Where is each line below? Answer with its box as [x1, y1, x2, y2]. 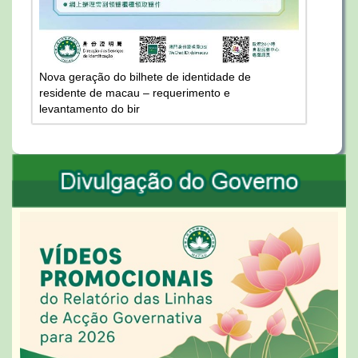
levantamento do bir [39, 101, 140, 115]
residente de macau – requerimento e [39, 86, 230, 99]
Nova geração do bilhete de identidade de [39, 70, 251, 83]
